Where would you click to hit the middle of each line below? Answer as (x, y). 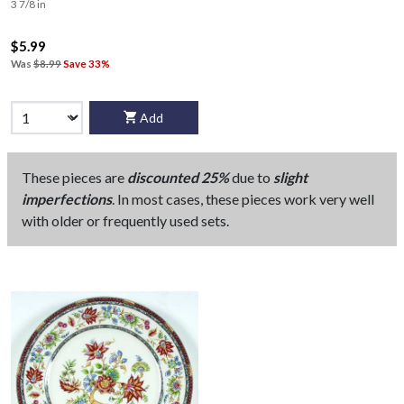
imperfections (67, 199)
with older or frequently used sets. (125, 221)
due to (251, 178)
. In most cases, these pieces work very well (243, 199)
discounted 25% (178, 178)
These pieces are (74, 178)
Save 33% (87, 63)
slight (290, 178)
